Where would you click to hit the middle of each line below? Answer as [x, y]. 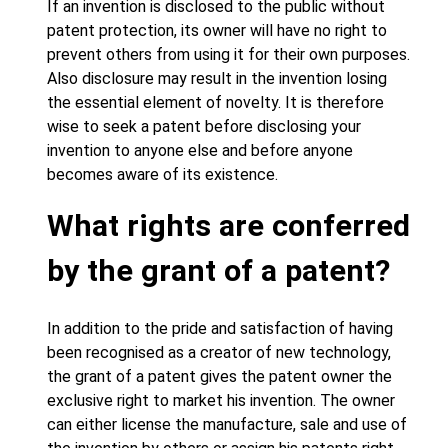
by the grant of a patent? [218, 270]
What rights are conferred [228, 225]
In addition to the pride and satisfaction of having [220, 328]
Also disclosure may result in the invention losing [217, 78]
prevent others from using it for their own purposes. [228, 54]
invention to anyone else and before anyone [200, 150]
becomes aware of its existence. [162, 174]
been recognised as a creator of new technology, [219, 352]
